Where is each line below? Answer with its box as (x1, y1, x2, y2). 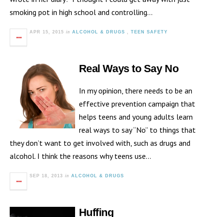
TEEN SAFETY (131, 30, 168, 35)
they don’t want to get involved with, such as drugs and (10, 138, 190, 148)
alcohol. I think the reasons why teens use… (10, 151, 151, 161)
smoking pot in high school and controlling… (10, 7, 153, 17)
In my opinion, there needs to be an (78, 86, 192, 96)
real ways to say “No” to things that (78, 125, 196, 135)
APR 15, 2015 (30, 30, 64, 35)
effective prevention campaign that (78, 99, 195, 109)
